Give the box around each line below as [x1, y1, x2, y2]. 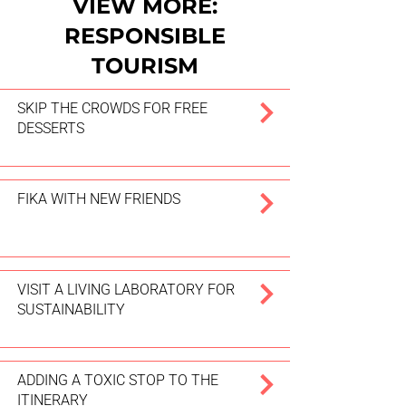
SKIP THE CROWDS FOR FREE [17, 100, 208, 117]
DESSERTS [17, 120, 84, 137]
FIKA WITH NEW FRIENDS [17, 190, 180, 208]
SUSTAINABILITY [17, 301, 125, 318]
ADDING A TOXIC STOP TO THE [17, 372, 218, 389]
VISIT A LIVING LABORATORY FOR [17, 281, 235, 298]
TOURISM [92, 53, 198, 79]
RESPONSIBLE [64, 23, 226, 49]
